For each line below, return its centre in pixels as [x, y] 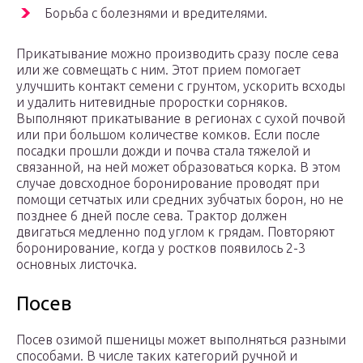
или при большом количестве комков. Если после [168, 135]
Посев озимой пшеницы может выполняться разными [181, 340]
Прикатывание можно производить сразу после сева [177, 54]
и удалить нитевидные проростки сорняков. [152, 102]
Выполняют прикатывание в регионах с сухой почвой [181, 119]
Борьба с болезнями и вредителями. [156, 13]
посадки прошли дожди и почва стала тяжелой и [163, 151]
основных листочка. [77, 265]
